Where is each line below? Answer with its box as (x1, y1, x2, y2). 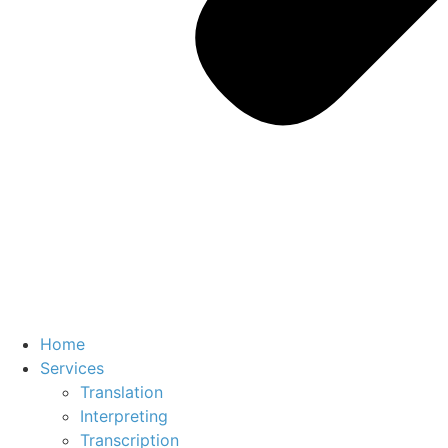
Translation (80, 382, 163, 402)
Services (40, 358, 104, 378)
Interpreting (80, 406, 168, 426)
